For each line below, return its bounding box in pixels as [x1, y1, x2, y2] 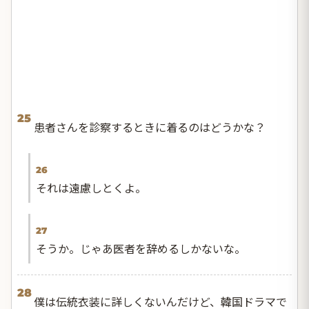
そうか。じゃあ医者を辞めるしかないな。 [36, 240, 246, 257]
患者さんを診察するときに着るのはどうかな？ [34, 119, 266, 136]
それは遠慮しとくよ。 [36, 179, 146, 197]
